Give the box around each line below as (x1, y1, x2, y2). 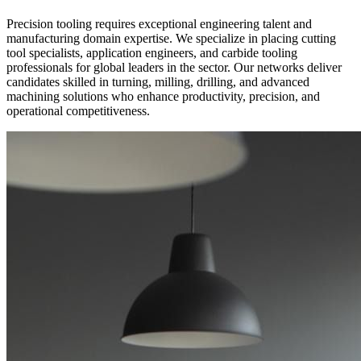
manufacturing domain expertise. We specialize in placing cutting (6, 31, 336, 45)
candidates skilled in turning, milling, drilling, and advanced (6, 74, 309, 89)
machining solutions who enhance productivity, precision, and (6, 89, 320, 103)
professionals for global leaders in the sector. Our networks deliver (6, 60, 342, 74)
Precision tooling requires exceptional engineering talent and (6, 16, 312, 31)
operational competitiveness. (6, 103, 150, 118)
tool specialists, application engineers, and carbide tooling (6, 45, 297, 60)
